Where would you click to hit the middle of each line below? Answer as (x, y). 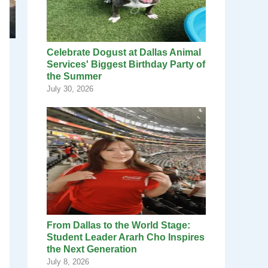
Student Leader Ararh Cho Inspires (126, 237)
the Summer (75, 77)
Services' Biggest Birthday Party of (126, 65)
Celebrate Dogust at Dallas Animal (124, 53)
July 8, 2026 (68, 262)
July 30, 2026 (70, 89)
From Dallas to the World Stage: (118, 226)
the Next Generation (93, 249)
